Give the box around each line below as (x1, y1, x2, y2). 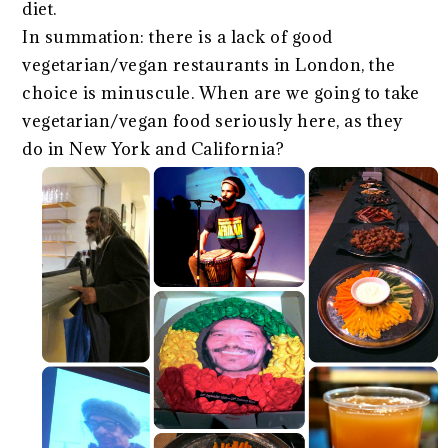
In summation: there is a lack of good (22, 25, 333, 48)
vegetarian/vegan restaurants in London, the (22, 53, 396, 76)
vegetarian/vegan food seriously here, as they (22, 109, 403, 132)
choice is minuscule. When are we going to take (22, 81, 420, 104)
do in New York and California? (22, 137, 285, 160)
